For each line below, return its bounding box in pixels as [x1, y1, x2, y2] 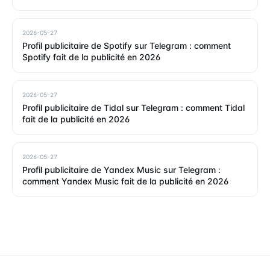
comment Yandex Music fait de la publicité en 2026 [22, 175, 228, 186]
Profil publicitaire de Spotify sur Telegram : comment [22, 40, 231, 51]
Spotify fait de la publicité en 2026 [22, 51, 160, 62]
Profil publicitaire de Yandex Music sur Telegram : [22, 164, 221, 175]
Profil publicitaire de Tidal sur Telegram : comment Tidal [22, 102, 245, 113]
